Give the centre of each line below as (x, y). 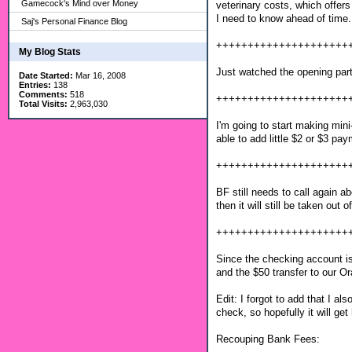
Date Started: (46, 75)
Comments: (43, 94)
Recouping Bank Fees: (268, 339)
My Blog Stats (50, 52)
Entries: (35, 85)
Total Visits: (43, 104)
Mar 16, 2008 (99, 75)
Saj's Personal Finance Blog (74, 21)
